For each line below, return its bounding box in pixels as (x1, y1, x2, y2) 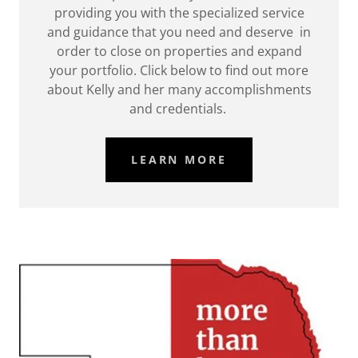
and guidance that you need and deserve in (47, 22, 311, 41)
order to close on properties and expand (56, 42, 302, 60)
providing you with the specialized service (54, 3, 304, 22)
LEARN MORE (130, 152, 228, 168)
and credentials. (129, 99, 229, 117)
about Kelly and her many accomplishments (46, 80, 312, 98)
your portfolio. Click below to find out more (50, 61, 308, 79)
